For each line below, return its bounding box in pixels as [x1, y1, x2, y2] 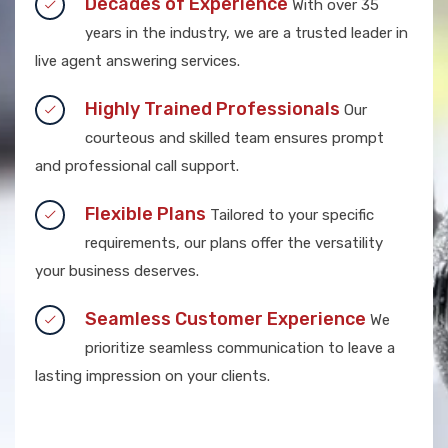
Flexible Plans [85, 202, 206, 225]
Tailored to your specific [206, 205, 374, 224]
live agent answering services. [35, 51, 240, 70]
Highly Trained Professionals [85, 97, 340, 120]
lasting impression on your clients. [35, 366, 270, 385]
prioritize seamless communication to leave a [85, 338, 395, 357]
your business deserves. [35, 261, 199, 280]
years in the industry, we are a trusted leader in [85, 23, 408, 42]
